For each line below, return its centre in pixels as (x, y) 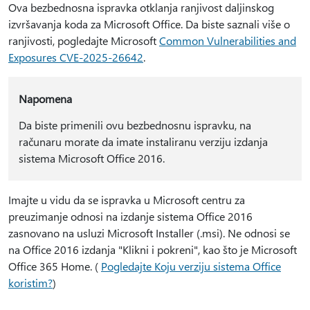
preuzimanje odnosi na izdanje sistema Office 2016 (130, 216)
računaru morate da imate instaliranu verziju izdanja (143, 142)
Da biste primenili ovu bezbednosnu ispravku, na (135, 125)
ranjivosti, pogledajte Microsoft (84, 40)
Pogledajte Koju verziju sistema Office (191, 266)
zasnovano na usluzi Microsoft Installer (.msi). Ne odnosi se (149, 233)
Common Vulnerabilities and (228, 40)
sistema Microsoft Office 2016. (91, 158)
